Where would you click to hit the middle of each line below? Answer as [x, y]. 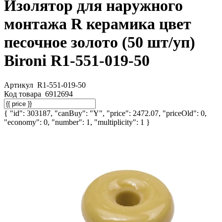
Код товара [24, 94]
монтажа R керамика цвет [98, 24]
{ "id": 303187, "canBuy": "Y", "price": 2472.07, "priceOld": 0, [105, 113]
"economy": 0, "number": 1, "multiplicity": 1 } [77, 122]
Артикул [20, 85]
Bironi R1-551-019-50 [77, 61]
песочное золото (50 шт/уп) [100, 42]
